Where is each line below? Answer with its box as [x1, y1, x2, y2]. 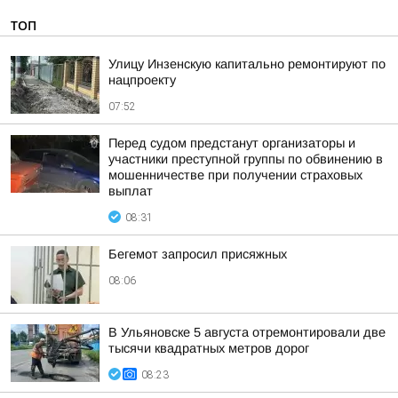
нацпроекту [108, 73, 176, 87]
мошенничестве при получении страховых [108, 168, 362, 182]
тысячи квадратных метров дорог [108, 341, 309, 355]
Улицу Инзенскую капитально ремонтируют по [108, 57, 386, 71]
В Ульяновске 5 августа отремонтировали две [108, 325, 386, 339]
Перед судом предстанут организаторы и [108, 136, 355, 150]
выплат [108, 184, 153, 198]
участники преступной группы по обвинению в [108, 152, 383, 166]
